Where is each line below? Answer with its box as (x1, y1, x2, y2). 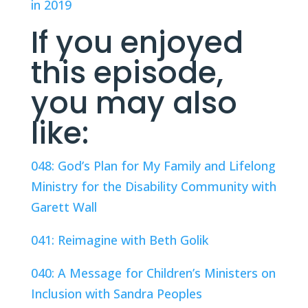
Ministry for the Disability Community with (30, 178, 276, 195)
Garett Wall (30, 199, 97, 215)
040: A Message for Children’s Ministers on (30, 265, 276, 281)
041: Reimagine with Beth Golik (30, 232, 208, 248)
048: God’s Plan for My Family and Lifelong (30, 157, 276, 174)
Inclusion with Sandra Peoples (30, 285, 202, 302)
